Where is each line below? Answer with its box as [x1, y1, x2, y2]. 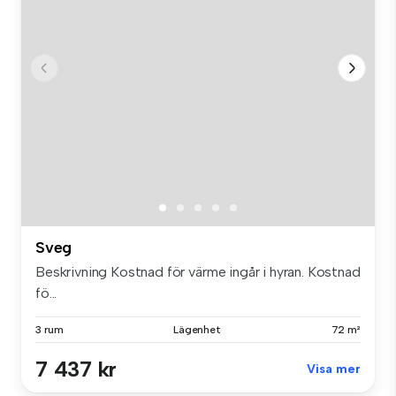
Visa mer [307, 361, 361, 377]
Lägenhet [172, 323, 222, 336]
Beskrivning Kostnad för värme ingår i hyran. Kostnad [35, 263, 361, 280]
